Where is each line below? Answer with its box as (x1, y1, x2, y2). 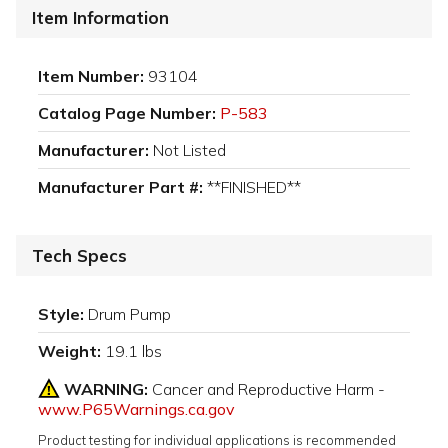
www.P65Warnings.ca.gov (38, 399, 235, 420)
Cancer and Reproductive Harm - (152, 379, 385, 400)
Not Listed (153, 140, 226, 161)
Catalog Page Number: (38, 103, 216, 124)
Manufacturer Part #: (38, 177, 203, 198)
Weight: (38, 341, 101, 362)
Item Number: (38, 66, 144, 87)
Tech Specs (32, 245, 127, 267)
